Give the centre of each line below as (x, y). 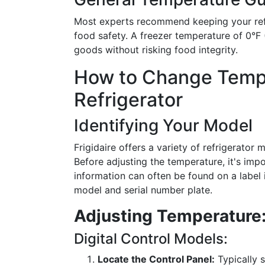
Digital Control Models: (151, 239)
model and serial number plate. (143, 190)
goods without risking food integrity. (156, 50)
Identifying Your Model (163, 125)
